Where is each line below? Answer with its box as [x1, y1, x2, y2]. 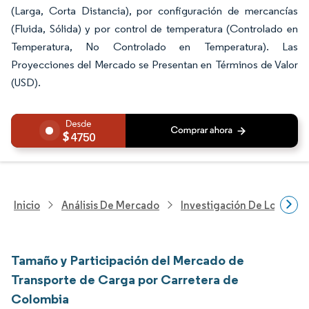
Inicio [14, 198, 40, 212]
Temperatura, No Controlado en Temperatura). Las [11, 40, 298, 53]
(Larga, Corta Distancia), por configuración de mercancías [11, 4, 298, 17]
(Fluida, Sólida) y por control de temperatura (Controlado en [11, 22, 298, 35]
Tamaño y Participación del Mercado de [11, 252, 244, 268]
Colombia [11, 290, 69, 307]
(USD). [11, 76, 41, 89]
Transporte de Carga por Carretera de [11, 271, 239, 288]
